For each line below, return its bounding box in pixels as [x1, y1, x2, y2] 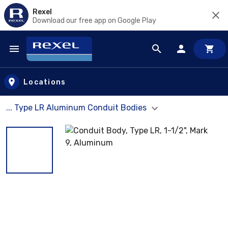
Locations [23, 77, 66, 87]
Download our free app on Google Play [33, 16, 156, 25]
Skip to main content [10, 53, 98, 65]
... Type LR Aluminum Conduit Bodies [6, 103, 149, 112]
